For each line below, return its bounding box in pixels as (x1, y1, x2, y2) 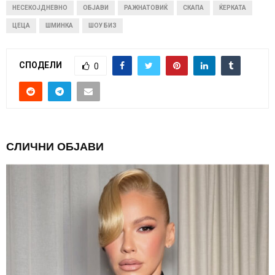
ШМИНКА (45, 21, 73, 29)
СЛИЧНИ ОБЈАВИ (6, 139, 104, 153)
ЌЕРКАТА (219, 4, 246, 11)
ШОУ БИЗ (88, 21, 117, 29)
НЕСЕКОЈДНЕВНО (12, 4, 68, 11)
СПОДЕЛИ (19, 60, 62, 70)
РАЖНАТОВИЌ (124, 4, 168, 11)
